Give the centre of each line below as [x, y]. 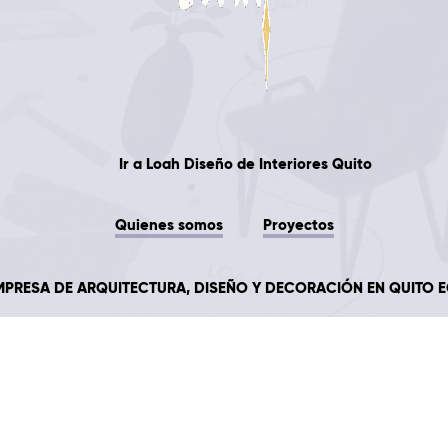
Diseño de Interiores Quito [277, 163]
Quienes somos [168, 225]
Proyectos [298, 225]
